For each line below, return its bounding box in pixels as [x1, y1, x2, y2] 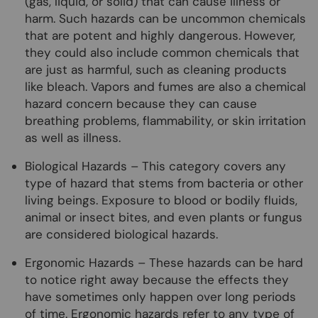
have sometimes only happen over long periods [25, 289, 296, 305]
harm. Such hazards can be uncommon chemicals [25, 11, 306, 27]
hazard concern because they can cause [25, 96, 257, 112]
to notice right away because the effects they [25, 272, 289, 288]
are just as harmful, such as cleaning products [25, 62, 287, 78]
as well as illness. [25, 130, 124, 146]
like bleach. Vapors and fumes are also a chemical [25, 79, 306, 95]
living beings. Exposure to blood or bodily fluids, [25, 192, 297, 209]
